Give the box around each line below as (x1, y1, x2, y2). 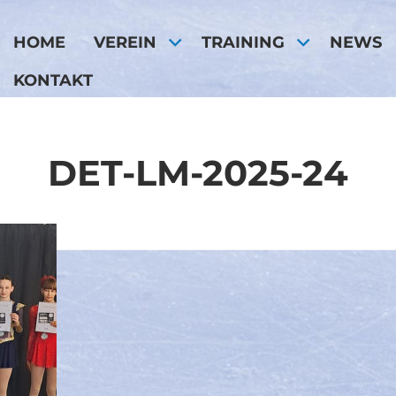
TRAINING (202, 33, 286, 51)
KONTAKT (13, 71, 93, 89)
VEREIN (94, 33, 156, 51)
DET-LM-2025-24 (48, 152, 348, 194)
